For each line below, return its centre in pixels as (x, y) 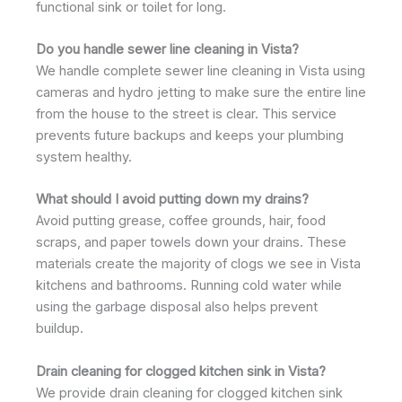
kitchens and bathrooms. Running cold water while (189, 286)
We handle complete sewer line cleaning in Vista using (201, 70)
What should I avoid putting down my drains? (172, 200)
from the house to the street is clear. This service (186, 114)
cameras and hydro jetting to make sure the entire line (201, 92)
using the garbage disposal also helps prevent (177, 307)
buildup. (60, 329)
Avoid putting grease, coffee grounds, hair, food (181, 221)
